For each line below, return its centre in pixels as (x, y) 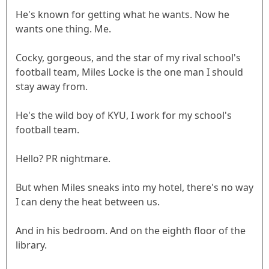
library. (31, 245)
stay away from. (52, 87)
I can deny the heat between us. (88, 202)
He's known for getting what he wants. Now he (122, 15)
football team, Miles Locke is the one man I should (129, 72)
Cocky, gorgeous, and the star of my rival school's (128, 58)
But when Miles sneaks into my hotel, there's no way (134, 188)
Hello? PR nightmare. (63, 159)
